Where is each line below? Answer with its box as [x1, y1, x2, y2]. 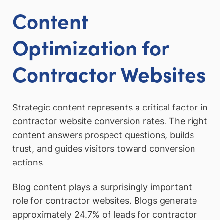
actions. [12, 157, 45, 168]
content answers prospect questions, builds [12, 130, 194, 140]
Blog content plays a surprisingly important [12, 181, 192, 192]
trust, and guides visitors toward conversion [12, 143, 195, 154]
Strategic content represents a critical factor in [12, 102, 208, 113]
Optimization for [12, 32, 169, 61]
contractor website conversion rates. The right [12, 116, 207, 127]
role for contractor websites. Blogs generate [12, 195, 197, 206]
